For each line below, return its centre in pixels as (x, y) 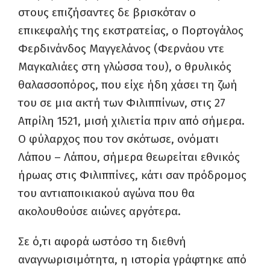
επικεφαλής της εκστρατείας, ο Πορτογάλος (131, 30)
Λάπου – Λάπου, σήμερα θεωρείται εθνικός (129, 157)
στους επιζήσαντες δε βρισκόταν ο (107, 12)
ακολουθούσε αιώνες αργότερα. (99, 211)
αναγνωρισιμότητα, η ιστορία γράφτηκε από (132, 259)
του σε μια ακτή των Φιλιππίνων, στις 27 (122, 103)
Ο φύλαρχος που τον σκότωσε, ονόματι (118, 139)
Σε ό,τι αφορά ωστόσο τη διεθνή (102, 241)
